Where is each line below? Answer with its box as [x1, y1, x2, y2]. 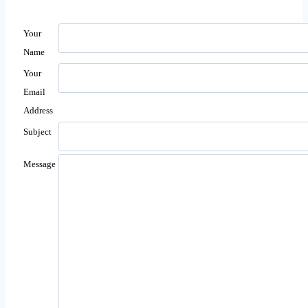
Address [23, 105, 53, 115]
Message [23, 159, 56, 169]
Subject [23, 126, 52, 137]
